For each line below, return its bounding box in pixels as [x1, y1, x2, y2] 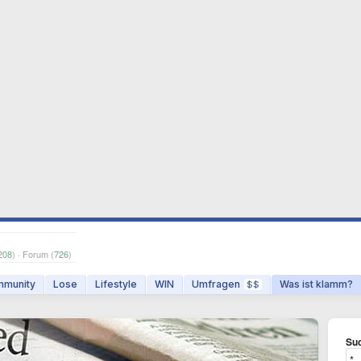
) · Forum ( [12, 247, 54, 260]
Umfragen [192, 278, 240, 290]
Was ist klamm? [280, 278, 353, 290]
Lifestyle [95, 278, 137, 290]
